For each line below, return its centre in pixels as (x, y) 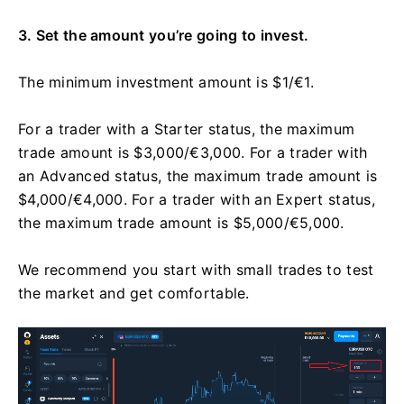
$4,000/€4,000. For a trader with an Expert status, (197, 199)
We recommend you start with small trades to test (196, 269)
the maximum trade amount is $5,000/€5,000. (181, 222)
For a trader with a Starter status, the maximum (187, 129)
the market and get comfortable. (134, 293)
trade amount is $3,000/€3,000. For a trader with (193, 152)
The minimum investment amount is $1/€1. (166, 82)
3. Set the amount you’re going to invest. (164, 35)
